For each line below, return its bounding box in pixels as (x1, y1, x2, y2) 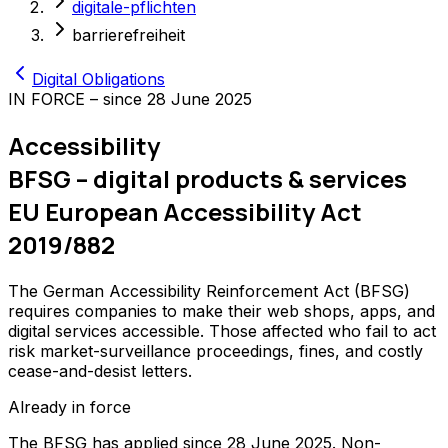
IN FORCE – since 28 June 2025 (8, 89, 252, 110)
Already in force (8, 397, 131, 417)
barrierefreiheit (72, 25, 185, 46)
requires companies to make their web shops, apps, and (8, 301, 435, 321)
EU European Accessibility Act (8, 195, 362, 229)
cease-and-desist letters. (8, 361, 192, 381)
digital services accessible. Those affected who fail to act (8, 321, 436, 341)
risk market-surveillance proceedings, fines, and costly (8, 341, 423, 361)
